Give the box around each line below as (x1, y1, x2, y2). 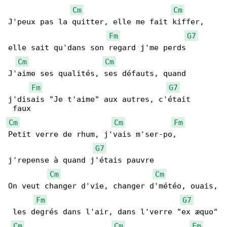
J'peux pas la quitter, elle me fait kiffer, (8, 17, 209, 27)
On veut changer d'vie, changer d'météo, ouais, (8, 181, 218, 191)
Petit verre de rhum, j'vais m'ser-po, (8, 130, 181, 139)
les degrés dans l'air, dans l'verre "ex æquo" (8, 207, 218, 217)
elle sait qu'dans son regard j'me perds (8, 43, 186, 53)
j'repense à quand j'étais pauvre (8, 156, 154, 165)
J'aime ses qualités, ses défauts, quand (8, 69, 191, 79)
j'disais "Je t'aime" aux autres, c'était (8, 95, 191, 104)
